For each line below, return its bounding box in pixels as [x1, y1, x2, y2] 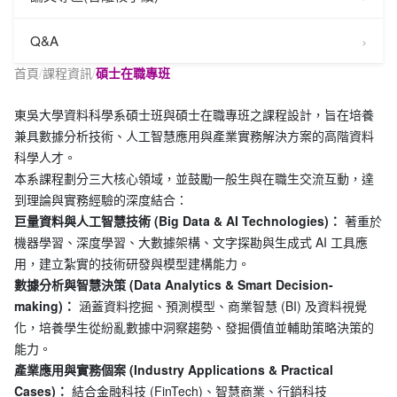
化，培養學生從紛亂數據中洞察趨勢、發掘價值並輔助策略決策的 [14, 317, 374, 336]
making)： [14, 296, 75, 315]
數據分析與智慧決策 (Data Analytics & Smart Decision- [14, 275, 333, 293]
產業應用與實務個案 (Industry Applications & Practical [14, 360, 333, 378]
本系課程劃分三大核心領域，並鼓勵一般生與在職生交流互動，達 [14, 168, 374, 187]
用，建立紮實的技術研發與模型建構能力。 [14, 253, 250, 272]
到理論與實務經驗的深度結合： [14, 190, 188, 208]
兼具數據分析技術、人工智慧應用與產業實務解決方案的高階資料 [14, 126, 374, 144]
